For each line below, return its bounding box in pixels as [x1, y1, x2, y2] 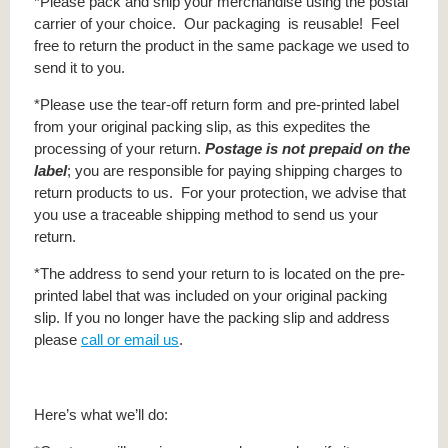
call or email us [81, 331, 179, 349]
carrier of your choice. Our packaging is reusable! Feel [34, 15, 399, 33]
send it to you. [34, 59, 125, 77]
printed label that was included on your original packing [34, 287, 387, 305]
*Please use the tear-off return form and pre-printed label [34, 96, 399, 114]
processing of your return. [34, 140, 205, 158]
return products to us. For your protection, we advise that [34, 184, 406, 202]
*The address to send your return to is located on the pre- [34, 265, 405, 283]
